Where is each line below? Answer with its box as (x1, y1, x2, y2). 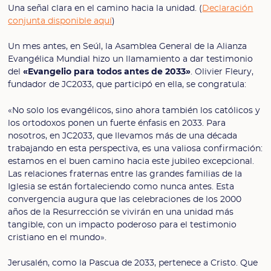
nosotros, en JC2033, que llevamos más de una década (8, 131, 238, 140)
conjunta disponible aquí (8, 16, 113, 25)
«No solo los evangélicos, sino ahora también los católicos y (8, 105, 261, 115)
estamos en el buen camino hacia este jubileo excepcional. (8, 156, 255, 166)
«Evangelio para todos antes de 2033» (23, 67, 191, 77)
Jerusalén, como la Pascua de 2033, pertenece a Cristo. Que (8, 258, 258, 268)
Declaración (202, 3, 253, 13)
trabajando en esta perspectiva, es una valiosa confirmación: (8, 143, 263, 153)
